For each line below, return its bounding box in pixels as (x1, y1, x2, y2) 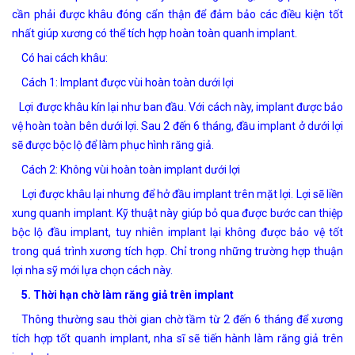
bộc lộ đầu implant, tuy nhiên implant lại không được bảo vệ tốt (12, 225, 343, 239)
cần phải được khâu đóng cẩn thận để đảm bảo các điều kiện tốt (12, 7, 343, 21)
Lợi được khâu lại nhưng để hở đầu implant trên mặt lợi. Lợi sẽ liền (12, 187, 343, 200)
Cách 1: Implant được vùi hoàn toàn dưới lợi (12, 75, 234, 89)
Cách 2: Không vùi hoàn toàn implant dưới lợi (12, 162, 240, 176)
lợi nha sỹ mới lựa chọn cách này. (12, 263, 175, 277)
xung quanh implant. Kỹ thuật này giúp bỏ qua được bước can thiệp (12, 206, 343, 219)
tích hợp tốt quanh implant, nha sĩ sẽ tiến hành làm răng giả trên (12, 331, 343, 345)
